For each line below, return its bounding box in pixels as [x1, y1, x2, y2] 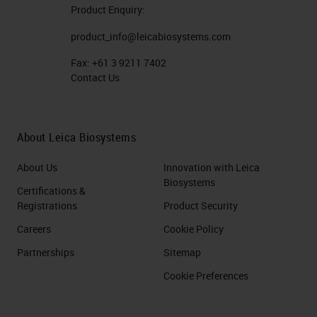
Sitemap [163, 245, 201, 259]
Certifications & [17, 183, 86, 197]
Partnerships [17, 245, 74, 259]
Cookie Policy [163, 221, 224, 236]
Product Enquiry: [70, 2, 145, 16]
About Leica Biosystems [17, 128, 136, 145]
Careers [17, 221, 51, 236]
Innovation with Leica [163, 160, 260, 174]
